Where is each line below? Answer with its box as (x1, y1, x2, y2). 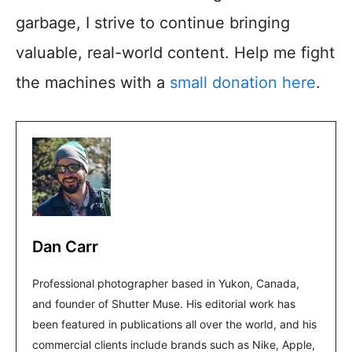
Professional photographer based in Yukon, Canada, (32, 277, 299, 291)
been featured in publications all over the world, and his (32, 317, 317, 332)
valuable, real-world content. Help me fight (16, 43, 335, 63)
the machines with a (16, 73, 170, 93)
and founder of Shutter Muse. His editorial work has (32, 297, 295, 311)
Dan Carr (32, 237, 98, 257)
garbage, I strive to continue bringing (16, 13, 290, 33)
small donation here (170, 73, 316, 93)
